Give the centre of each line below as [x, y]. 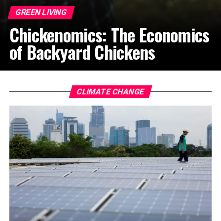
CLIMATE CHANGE [110, 91]
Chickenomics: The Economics [109, 34]
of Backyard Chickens [82, 52]
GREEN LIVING [41, 12]
